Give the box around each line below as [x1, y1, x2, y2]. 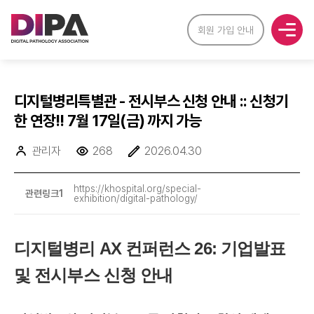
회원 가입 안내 [198, 25, 254, 36]
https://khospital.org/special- [74, 183, 201, 194]
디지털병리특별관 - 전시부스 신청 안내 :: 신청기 [14, 92, 288, 110]
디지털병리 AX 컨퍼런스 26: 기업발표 [14, 239, 286, 258]
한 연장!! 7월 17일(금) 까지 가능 [14, 111, 202, 130]
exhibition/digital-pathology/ [74, 193, 198, 204]
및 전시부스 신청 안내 [14, 266, 173, 285]
